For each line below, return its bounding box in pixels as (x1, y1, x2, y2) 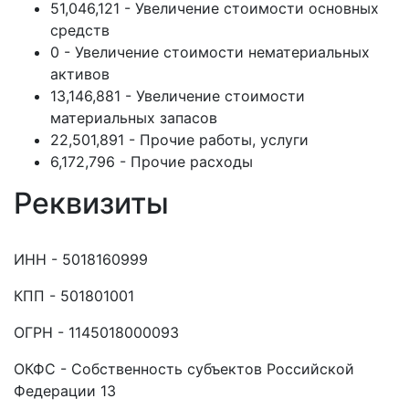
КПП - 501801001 (14, 287, 134, 305)
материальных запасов (50, 109, 217, 127)
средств (50, 21, 110, 39)
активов (50, 65, 110, 83)
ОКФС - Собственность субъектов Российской (14, 360, 354, 378)
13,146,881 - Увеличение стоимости (50, 87, 305, 105)
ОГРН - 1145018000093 (14, 323, 179, 341)
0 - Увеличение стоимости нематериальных (50, 43, 370, 61)
